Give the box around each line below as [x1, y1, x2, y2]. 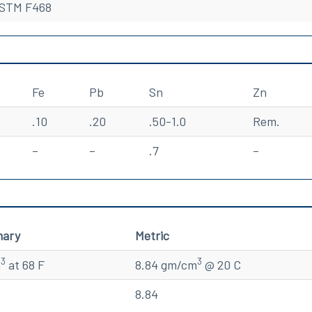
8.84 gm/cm [135, 256, 197, 272]
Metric [135, 227, 169, 243]
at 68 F [6, 256, 45, 272]
